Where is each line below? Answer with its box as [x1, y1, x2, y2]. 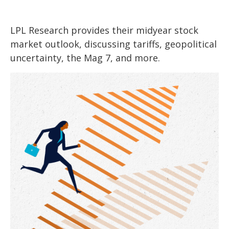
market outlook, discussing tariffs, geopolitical [10, 38, 217, 50]
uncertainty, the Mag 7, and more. [10, 52, 160, 64]
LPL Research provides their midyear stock [10, 24, 198, 36]
